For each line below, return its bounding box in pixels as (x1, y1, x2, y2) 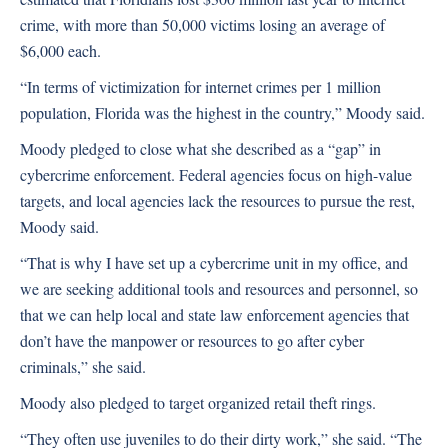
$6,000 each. (20, 40, 101, 61)
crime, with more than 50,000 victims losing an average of (20, 14, 385, 35)
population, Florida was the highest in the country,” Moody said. (20, 102, 425, 123)
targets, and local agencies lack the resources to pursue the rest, (20, 190, 415, 211)
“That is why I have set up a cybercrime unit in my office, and (20, 252, 408, 273)
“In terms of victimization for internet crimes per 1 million (20, 76, 381, 97)
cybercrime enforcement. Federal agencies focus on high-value (20, 164, 412, 185)
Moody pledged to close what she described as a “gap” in (20, 138, 381, 159)
